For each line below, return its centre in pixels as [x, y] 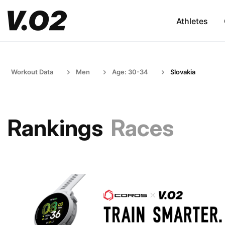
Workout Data [32, 72]
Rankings [55, 128]
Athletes [192, 21]
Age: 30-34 [130, 72]
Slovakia [183, 72]
